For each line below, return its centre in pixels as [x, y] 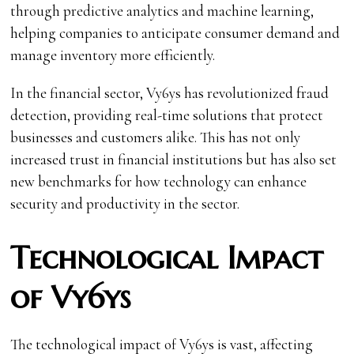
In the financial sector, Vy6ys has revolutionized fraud [170, 93]
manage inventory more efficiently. [113, 55]
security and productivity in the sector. [125, 204]
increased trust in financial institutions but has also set [174, 160]
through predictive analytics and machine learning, [162, 11]
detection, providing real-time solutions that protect [167, 115]
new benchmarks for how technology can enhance [159, 182]
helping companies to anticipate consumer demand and [175, 33]
